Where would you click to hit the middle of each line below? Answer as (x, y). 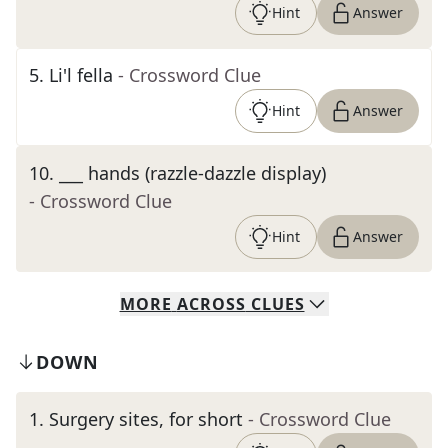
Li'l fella (81, 75)
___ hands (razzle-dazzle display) (192, 173)
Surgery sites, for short (146, 419)
